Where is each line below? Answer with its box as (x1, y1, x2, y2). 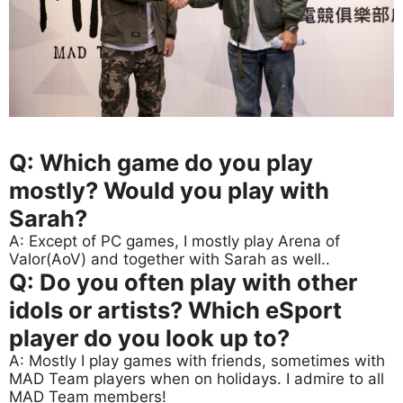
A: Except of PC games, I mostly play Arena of (9, 232, 340, 251)
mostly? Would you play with (9, 176, 329, 205)
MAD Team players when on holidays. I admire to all (9, 370, 384, 389)
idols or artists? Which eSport (9, 296, 342, 325)
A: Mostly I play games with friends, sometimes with (9, 352, 385, 371)
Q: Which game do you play (9, 148, 313, 177)
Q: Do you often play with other (9, 268, 357, 297)
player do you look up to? (9, 324, 290, 353)
